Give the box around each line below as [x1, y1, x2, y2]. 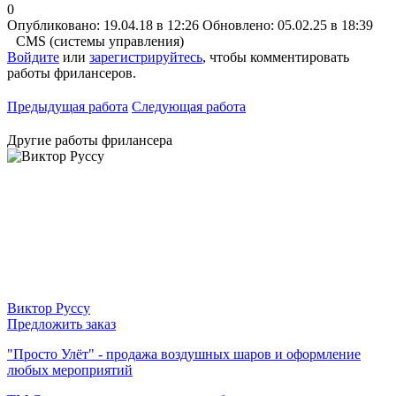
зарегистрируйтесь [89, 49, 202, 65]
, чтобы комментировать [202, 49, 349, 65]
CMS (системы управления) [16, 33, 184, 49]
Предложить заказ [7, 316, 116, 331]
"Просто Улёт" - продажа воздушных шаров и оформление [7, 346, 361, 362]
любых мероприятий [7, 362, 133, 377]
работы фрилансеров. [7, 65, 136, 80]
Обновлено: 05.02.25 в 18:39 [202, 17, 373, 33]
